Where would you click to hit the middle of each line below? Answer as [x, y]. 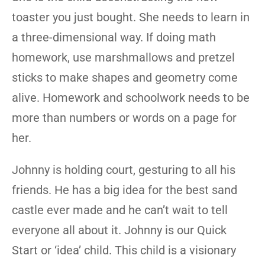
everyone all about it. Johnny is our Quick [119, 230]
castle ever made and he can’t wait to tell [120, 210]
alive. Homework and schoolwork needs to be [131, 98]
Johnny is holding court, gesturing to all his [124, 170]
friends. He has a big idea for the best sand [125, 190]
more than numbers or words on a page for [124, 118]
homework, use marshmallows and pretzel [123, 57]
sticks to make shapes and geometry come [125, 77]
